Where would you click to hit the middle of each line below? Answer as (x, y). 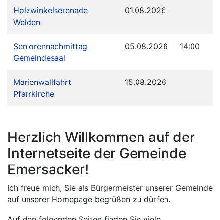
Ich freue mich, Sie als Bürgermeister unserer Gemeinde (110, 188)
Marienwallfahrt (42, 82)
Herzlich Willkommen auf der (101, 137)
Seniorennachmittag (50, 46)
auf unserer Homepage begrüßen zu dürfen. (89, 200)
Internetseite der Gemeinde (97, 153)
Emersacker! (48, 170)
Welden (27, 22)
